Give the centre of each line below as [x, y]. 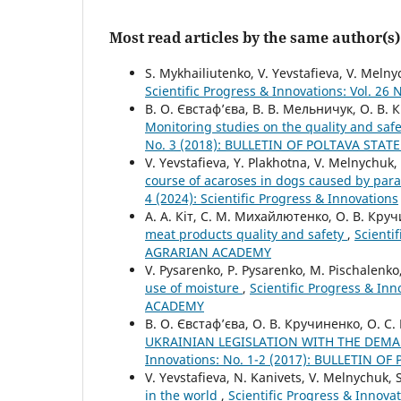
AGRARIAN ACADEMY [208, 252]
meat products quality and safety [246, 234]
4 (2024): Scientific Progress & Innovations [272, 198]
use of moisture [194, 287]
